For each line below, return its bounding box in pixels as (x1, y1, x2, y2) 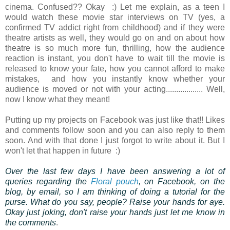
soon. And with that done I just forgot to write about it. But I (5, 136, 225, 145)
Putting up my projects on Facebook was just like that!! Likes (5, 116, 225, 125)
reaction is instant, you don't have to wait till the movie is (5, 54, 225, 63)
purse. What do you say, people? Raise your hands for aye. (5, 198, 225, 207)
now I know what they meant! (5, 95, 110, 104)
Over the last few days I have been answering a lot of (5, 167, 225, 176)
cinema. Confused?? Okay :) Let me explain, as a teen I (5, 3, 225, 12)
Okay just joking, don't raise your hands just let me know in (5, 208, 225, 217)
